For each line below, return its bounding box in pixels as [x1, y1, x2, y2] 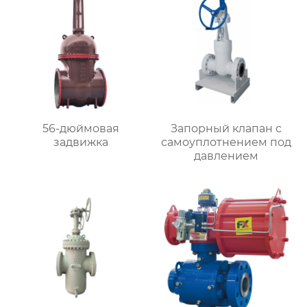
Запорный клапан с [171, 121, 282, 135]
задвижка [53, 135, 108, 149]
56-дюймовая [42, 121, 119, 135]
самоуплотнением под [161, 135, 292, 149]
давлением [194, 149, 259, 162]
